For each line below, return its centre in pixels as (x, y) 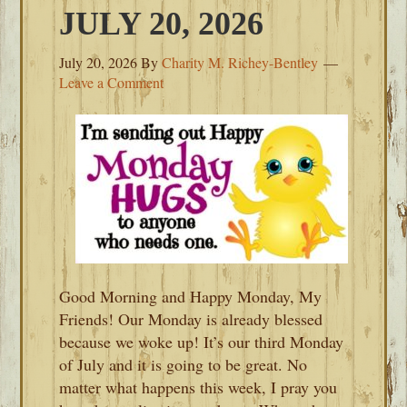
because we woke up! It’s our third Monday (202, 342)
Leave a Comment (112, 82)
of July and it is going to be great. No (184, 364)
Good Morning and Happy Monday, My (191, 296)
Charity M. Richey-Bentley (240, 62)
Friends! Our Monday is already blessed (191, 319)
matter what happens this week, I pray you (199, 387)
